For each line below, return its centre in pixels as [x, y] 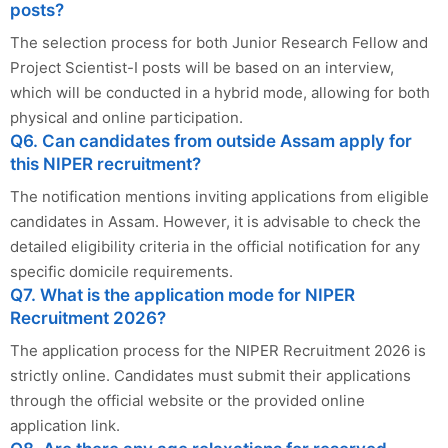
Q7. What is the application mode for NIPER [182, 295]
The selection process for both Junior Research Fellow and [219, 43]
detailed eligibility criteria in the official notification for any [215, 247]
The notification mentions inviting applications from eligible [219, 197]
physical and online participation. [126, 118]
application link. [65, 426]
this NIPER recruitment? [105, 164]
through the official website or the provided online [187, 401]
